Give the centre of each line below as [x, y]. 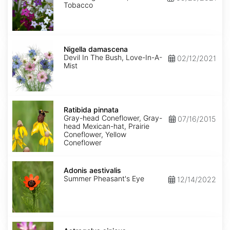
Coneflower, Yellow [95, 135]
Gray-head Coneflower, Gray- [113, 118]
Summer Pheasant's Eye [104, 179]
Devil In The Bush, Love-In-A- [113, 57]
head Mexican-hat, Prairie [107, 126]
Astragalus [27, 223]
